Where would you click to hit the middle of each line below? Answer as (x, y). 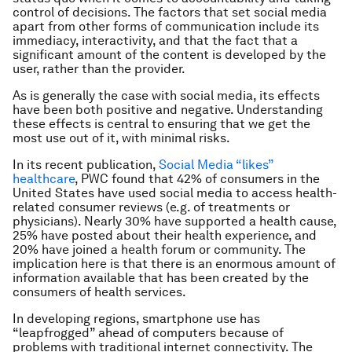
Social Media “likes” (216, 165)
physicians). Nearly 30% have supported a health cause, (174, 221)
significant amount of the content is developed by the (169, 55)
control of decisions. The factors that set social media (170, 12)
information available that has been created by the (161, 278)
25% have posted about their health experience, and (165, 235)
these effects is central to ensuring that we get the (161, 124)
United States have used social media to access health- (175, 193)
